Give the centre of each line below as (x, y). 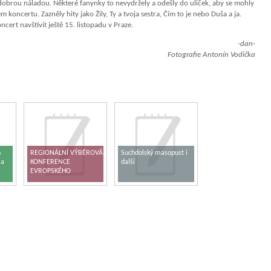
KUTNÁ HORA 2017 (59, 189)
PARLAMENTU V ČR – (62, 180)
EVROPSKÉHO (51, 171)
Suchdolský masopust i (154, 153)
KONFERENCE (50, 162)
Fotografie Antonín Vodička (211, 55)
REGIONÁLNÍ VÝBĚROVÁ (67, 153)
